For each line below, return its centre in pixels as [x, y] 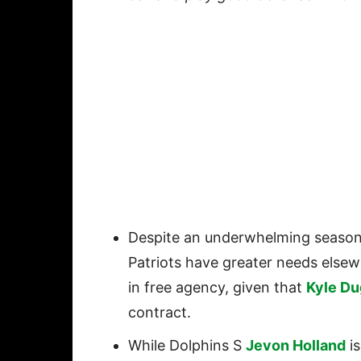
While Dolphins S [187, 346]
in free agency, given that [217, 288]
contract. [160, 313]
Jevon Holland [296, 346]
